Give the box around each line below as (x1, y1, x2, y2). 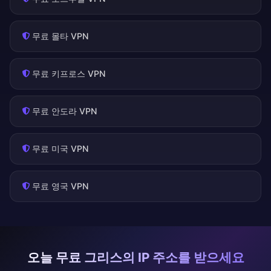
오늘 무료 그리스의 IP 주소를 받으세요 (27, 250, 244, 266)
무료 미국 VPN (32, 143, 89, 154)
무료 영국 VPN (32, 181, 89, 192)
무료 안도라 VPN (32, 106, 97, 117)
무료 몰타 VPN (32, 31, 89, 42)
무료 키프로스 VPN (32, 68, 106, 79)
